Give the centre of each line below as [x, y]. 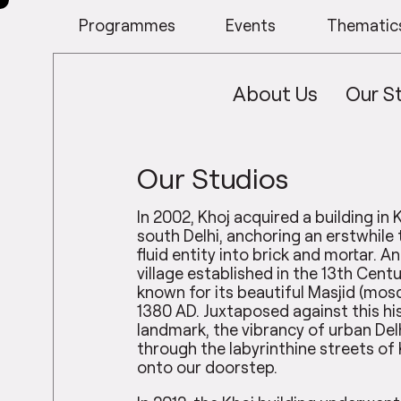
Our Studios [213, 178]
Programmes [128, 25]
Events [251, 25]
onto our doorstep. [208, 367]
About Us [275, 93]
